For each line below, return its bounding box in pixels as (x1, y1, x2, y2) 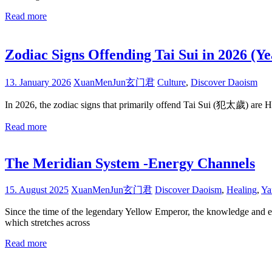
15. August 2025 (5, 185, 69, 195)
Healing (226, 185, 257, 195)
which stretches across (5, 217, 90, 228)
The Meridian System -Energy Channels (5, 155, 255, 172)
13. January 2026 (5, 77, 71, 88)
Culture (157, 77, 186, 88)
